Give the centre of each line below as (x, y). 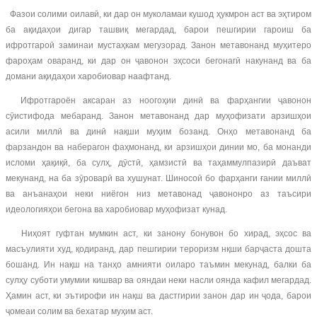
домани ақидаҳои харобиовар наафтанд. (88, 76)
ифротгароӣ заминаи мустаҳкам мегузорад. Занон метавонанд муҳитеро (158, 45)
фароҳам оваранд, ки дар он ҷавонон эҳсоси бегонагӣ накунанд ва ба (158, 61)
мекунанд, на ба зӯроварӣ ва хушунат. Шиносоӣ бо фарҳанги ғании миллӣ (158, 178)
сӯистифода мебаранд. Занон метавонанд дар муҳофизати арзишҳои (158, 116)
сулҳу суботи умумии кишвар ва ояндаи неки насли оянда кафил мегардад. (158, 280)
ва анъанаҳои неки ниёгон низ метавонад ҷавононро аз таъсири (158, 194)
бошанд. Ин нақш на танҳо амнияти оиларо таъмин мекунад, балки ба (158, 265)
